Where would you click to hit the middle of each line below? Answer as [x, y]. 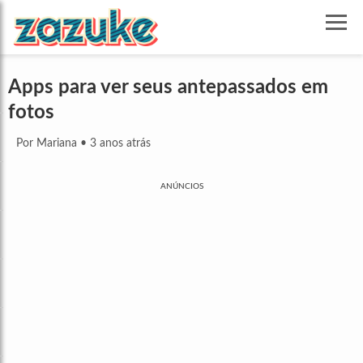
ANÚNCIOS [181, 187]
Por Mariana [47, 144]
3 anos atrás [120, 144]
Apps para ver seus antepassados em [168, 88]
